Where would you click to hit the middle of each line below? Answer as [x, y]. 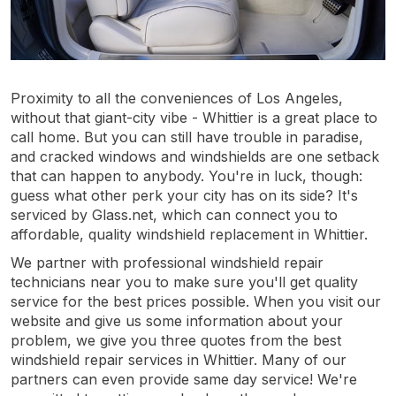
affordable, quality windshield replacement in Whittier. [189, 234]
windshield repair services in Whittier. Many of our [179, 359]
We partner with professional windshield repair [167, 262]
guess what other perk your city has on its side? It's [184, 195]
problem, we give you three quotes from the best [176, 340]
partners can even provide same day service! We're [184, 379]
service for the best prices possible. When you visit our [196, 301]
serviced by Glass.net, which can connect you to [174, 214]
